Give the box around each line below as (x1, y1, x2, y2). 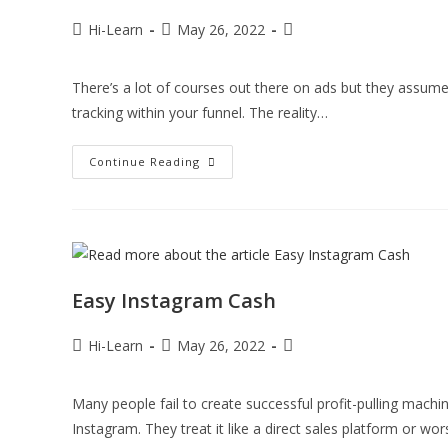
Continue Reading (89, 154, 200, 170)
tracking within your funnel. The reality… (72, 103, 328, 123)
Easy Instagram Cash (72, 287, 276, 314)
